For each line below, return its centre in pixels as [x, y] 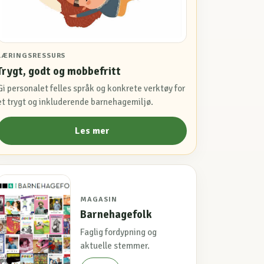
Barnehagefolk [116, 215]
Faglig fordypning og [118, 232]
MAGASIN [98, 199]
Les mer [92, 131]
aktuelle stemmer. [115, 245]
